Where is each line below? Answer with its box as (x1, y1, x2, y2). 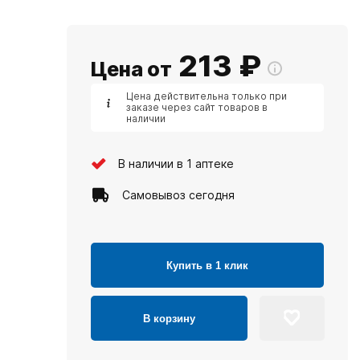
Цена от (91, 57, 172, 81)
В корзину (143, 312, 195, 325)
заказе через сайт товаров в (126, 101, 268, 113)
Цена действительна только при (126, 90, 287, 102)
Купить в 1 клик (166, 259, 248, 272)
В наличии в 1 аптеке (118, 156, 234, 170)
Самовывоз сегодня (122, 187, 235, 202)
